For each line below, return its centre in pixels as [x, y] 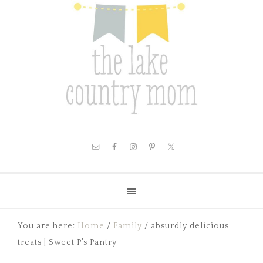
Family [128, 226]
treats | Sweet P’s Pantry [67, 243]
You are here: [48, 226]
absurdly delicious [189, 226]
